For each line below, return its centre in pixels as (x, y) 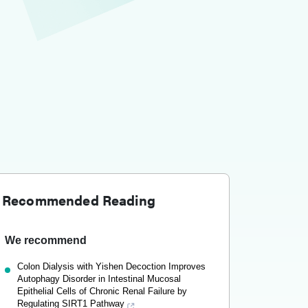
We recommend (46, 240)
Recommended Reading (79, 200)
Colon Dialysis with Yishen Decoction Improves (111, 266)
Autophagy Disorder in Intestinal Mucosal (99, 279)
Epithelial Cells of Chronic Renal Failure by (102, 291)
